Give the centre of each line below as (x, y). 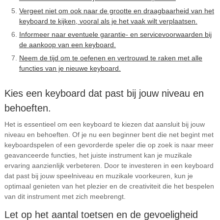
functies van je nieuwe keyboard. (70, 68)
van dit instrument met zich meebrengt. (65, 196)
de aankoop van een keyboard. (67, 45)
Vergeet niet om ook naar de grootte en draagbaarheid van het (116, 11)
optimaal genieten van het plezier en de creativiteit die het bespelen (109, 186)
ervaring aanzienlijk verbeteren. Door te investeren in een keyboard (109, 165)
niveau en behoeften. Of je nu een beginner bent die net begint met (109, 135)
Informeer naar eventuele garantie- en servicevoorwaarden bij (115, 34)
